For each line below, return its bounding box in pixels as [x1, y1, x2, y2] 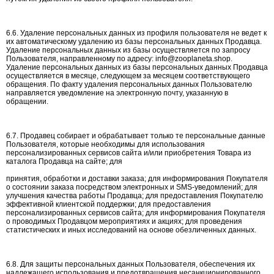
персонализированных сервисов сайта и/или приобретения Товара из [6, 149, 251, 157]
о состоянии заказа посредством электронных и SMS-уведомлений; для [6, 183, 257, 191]
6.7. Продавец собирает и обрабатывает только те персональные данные [6, 131, 265, 140]
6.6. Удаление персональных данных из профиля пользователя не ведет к [6, 29, 267, 37]
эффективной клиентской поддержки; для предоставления [6, 200, 211, 209]
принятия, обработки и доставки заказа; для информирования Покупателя [6, 174, 268, 183]
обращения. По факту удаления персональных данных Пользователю [6, 80, 252, 89]
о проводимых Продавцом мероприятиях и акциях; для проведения [6, 217, 242, 226]
